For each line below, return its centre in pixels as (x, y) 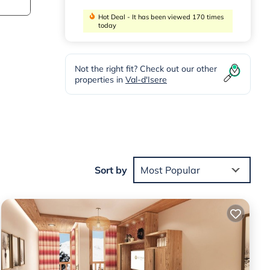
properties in (100, 80)
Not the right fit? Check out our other (146, 69)
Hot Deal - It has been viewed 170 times (161, 17)
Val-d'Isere (146, 80)
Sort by (111, 170)
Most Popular (170, 170)
